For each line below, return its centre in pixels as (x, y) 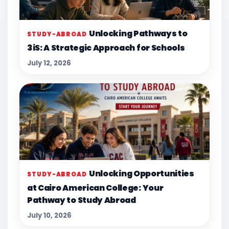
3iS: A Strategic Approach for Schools (106, 48)
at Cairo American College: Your (95, 188)
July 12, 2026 (49, 63)
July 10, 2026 (49, 216)
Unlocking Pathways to (138, 34)
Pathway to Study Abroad (82, 200)
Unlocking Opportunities (142, 174)
